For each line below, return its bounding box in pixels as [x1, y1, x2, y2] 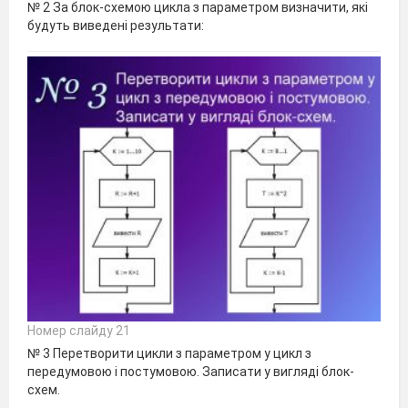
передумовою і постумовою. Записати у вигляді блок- [27, 364, 354, 380]
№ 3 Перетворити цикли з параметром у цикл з [27, 346, 311, 362]
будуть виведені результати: [27, 18, 204, 33]
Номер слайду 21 [27, 323, 130, 339]
